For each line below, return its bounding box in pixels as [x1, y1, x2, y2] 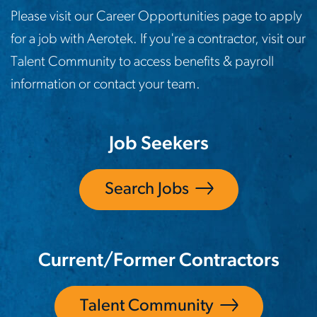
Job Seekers [108, 134, 209, 154]
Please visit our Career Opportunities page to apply [11, 9, 302, 24]
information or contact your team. [11, 77, 200, 92]
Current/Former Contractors [38, 251, 279, 271]
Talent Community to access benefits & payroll [11, 54, 274, 69]
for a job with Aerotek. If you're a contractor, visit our [11, 32, 306, 47]
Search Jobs [104, 180, 189, 198]
